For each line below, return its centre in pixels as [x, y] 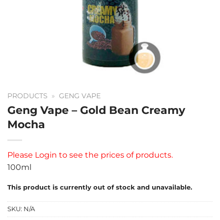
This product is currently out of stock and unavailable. [100, 187]
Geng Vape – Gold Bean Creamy [96, 110]
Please [20, 155]
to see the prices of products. [116, 155]
